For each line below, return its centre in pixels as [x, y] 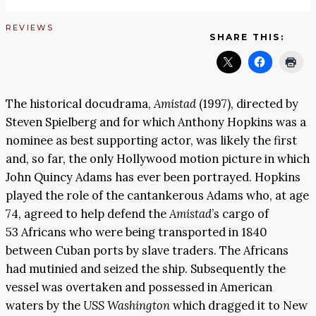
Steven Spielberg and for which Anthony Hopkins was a [156, 122]
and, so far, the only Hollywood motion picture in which [158, 158]
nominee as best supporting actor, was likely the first [151, 140]
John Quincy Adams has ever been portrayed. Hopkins [153, 177]
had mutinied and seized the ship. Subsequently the [146, 268]
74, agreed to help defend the [87, 213]
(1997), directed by [247, 103]
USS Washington [127, 305]
